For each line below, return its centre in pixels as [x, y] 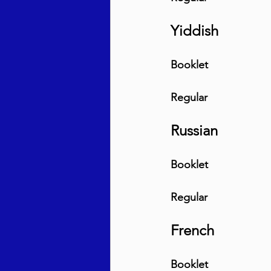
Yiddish [194, 30]
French [192, 230]
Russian [194, 130]
